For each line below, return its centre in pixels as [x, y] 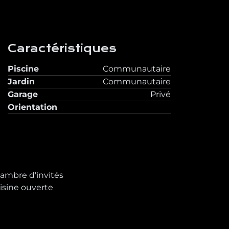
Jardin [21, 82]
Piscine [24, 69]
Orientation [33, 107]
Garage [23, 94]
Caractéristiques [62, 49]
